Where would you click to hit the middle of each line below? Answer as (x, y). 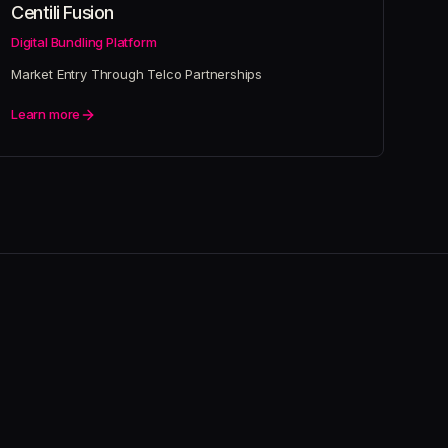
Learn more (46, 114)
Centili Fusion (62, 12)
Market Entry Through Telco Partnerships (137, 74)
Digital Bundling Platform (84, 42)
